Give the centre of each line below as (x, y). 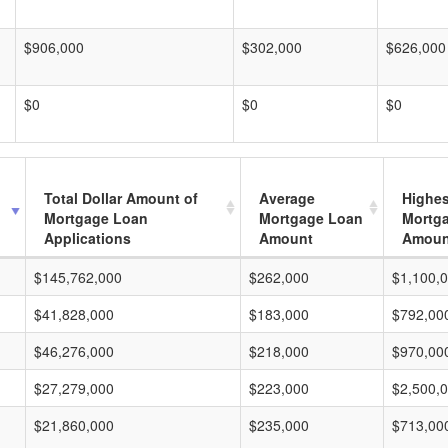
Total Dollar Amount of (121, 198)
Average (287, 198)
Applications (87, 238)
